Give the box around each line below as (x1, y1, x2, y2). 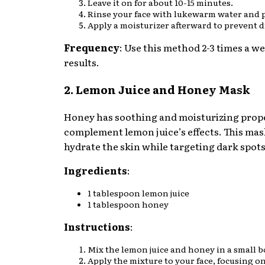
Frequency (64, 40, 119, 55)
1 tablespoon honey (88, 198, 169, 210)
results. (64, 55, 99, 70)
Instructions (64, 219, 130, 234)
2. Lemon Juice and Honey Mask (64, 80, 250, 98)
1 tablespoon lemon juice (88, 186, 189, 199)
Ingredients (64, 163, 127, 177)
